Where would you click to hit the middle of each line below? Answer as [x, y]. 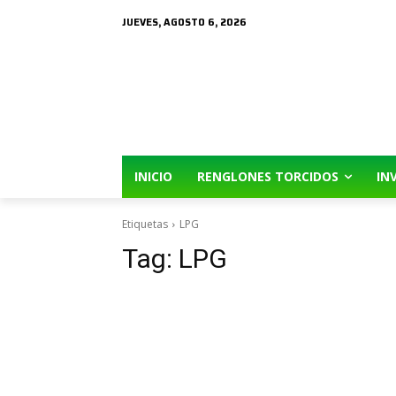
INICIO [153, 176]
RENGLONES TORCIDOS [268, 176]
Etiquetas [145, 224]
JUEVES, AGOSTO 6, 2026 [184, 23]
